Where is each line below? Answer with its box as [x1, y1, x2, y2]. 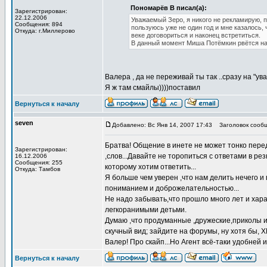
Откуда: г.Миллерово [15, 27, 75, 34]
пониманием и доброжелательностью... [105, 184, 239, 193]
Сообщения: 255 [15, 159, 63, 166]
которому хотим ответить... [105, 163, 196, 171]
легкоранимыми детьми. [105, 206, 187, 214]
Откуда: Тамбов [15, 166, 60, 172]
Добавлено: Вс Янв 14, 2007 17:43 [112, 122, 212, 128]
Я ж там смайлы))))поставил [105, 83, 200, 92]
